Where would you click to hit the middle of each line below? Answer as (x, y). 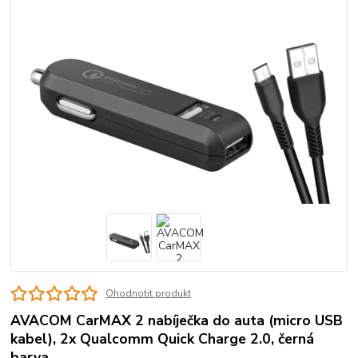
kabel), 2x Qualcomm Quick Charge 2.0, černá (163, 339)
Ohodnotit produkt (148, 294)
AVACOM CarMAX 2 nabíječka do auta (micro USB (177, 321)
